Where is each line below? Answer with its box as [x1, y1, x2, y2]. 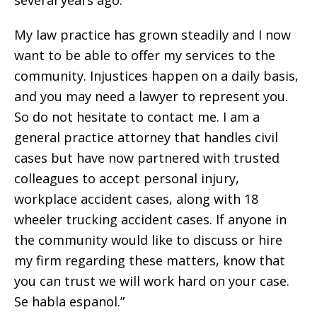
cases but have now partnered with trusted [14, 149, 279, 166]
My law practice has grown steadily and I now [14, 25, 291, 43]
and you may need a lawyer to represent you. [14, 87, 288, 105]
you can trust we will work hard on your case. [14, 272, 289, 289]
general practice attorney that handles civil [14, 128, 278, 146]
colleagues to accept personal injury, [14, 169, 239, 187]
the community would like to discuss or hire [14, 231, 282, 248]
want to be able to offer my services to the [14, 46, 275, 64]
